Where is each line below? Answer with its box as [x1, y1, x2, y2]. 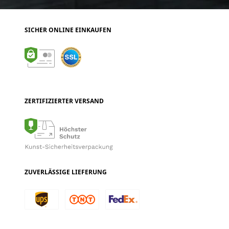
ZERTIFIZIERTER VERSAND [25, 97, 104, 106]
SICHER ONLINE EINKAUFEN [25, 26, 111, 35]
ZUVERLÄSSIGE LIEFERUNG [25, 168, 107, 177]
